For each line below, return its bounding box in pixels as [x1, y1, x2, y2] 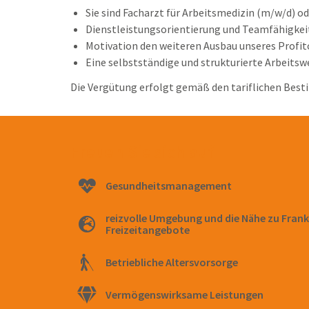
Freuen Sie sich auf [70, 141, 214, 163]
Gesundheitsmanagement [106, 179, 232, 193]
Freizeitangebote [106, 223, 190, 237]
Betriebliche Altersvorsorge [106, 255, 239, 270]
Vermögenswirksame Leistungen [106, 288, 264, 302]
